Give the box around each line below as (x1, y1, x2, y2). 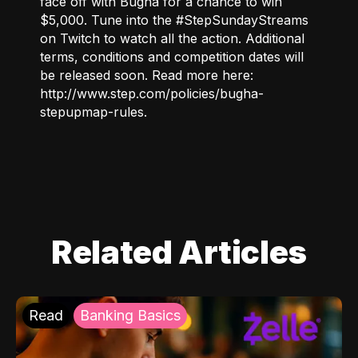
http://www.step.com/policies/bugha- (40, 85, 264, 101)
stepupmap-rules (40, 103, 144, 120)
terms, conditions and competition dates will (40, 48, 304, 65)
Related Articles (51, 232, 307, 272)
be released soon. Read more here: (40, 66, 253, 83)
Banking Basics (80, 306, 181, 324)
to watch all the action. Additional (100, 30, 304, 46)
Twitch (60, 30, 100, 46)
